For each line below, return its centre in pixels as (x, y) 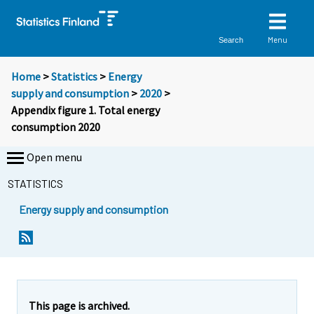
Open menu (54, 157)
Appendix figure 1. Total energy (86, 110)
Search (231, 40)
